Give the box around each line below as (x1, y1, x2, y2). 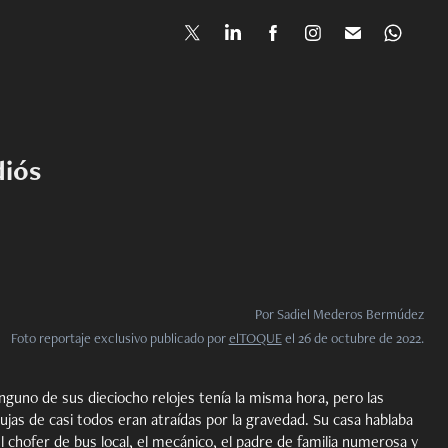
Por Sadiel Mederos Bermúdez (254, 305, 424, 323)
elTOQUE (228, 329, 282, 347)
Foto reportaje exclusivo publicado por (10, 329, 229, 347)
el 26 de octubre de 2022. (281, 329, 424, 347)
